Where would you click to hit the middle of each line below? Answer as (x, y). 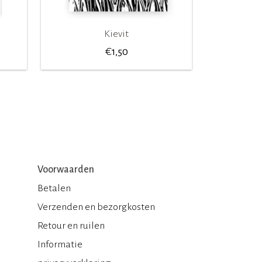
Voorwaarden (66, 169)
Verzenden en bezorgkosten (96, 207)
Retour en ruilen (71, 225)
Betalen (54, 188)
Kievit (116, 34)
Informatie (60, 244)
